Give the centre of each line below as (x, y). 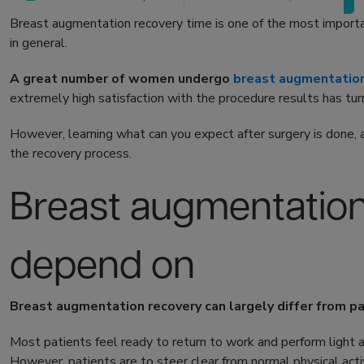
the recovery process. (72, 154)
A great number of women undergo (121, 79)
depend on (102, 267)
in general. (39, 43)
